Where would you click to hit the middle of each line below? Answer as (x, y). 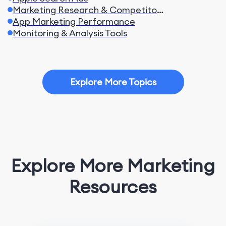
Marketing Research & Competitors (160, 10)
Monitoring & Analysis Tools (70, 33)
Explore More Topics (113, 82)
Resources (113, 187)
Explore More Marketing (113, 165)
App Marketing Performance (74, 21)
